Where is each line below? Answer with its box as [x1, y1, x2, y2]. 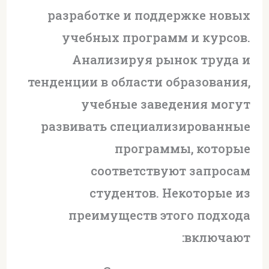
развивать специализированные [41, 118, 251, 134]
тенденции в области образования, [28, 74, 251, 90]
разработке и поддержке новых [47, 7, 251, 23]
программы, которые [115, 141, 251, 157]
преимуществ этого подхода [68, 207, 251, 223]
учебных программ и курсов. [62, 29, 251, 46]
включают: [184, 229, 251, 246]
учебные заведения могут [81, 96, 251, 112]
